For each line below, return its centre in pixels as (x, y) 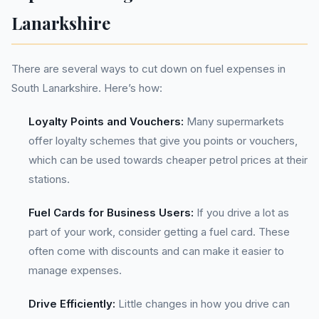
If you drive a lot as (241, 213)
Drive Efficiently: (72, 304)
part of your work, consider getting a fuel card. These (159, 232)
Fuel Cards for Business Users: (111, 213)
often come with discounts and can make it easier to (156, 251)
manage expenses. (75, 270)
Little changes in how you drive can (203, 304)
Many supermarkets (234, 121)
